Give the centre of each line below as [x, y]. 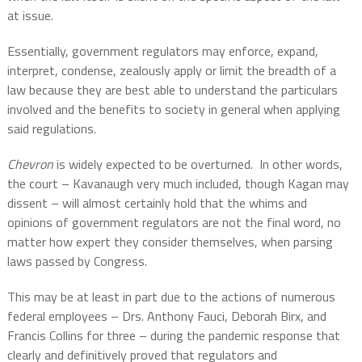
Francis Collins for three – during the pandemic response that [173, 336]
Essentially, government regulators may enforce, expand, [162, 51]
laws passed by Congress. [77, 261]
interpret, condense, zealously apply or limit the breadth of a [171, 71]
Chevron [30, 164]
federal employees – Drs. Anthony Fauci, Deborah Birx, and [166, 316]
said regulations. [51, 129]
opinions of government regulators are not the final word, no [174, 223]
